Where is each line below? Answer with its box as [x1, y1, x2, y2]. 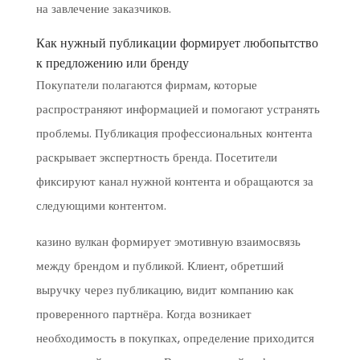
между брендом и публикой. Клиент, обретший [35, 257, 284, 274]
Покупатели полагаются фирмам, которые [35, 76, 257, 93]
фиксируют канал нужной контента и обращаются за [35, 173, 313, 190]
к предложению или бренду [35, 54, 189, 72]
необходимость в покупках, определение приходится [35, 329, 314, 346]
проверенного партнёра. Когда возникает [35, 305, 252, 322]
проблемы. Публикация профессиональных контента [35, 125, 313, 141]
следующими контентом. [35, 197, 166, 214]
